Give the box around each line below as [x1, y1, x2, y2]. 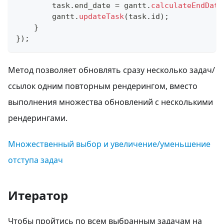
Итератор [8, 186, 68, 203]
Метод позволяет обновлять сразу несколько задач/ [8, 64, 215, 75]
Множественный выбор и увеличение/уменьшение [8, 138, 210, 149]
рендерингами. [8, 112, 67, 123]
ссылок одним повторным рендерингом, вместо [8, 80, 197, 91]
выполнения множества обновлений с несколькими [8, 96, 213, 107]
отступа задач [8, 154, 63, 165]
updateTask [79, 11, 124, 21]
